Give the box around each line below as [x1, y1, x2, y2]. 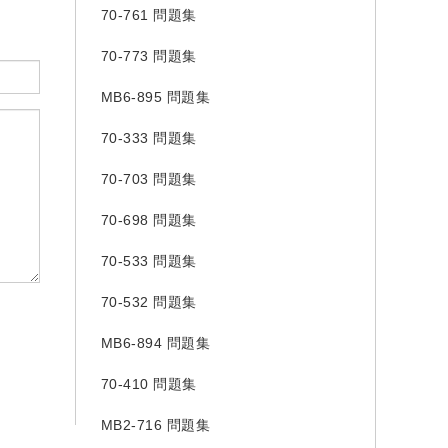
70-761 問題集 [100, 7, 197, 23]
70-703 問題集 [100, 171, 197, 187]
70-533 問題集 [100, 253, 197, 269]
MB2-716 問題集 [100, 417, 210, 433]
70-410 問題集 [100, 376, 197, 392]
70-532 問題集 [100, 294, 197, 310]
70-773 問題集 [100, 48, 197, 64]
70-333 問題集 [100, 130, 197, 146]
